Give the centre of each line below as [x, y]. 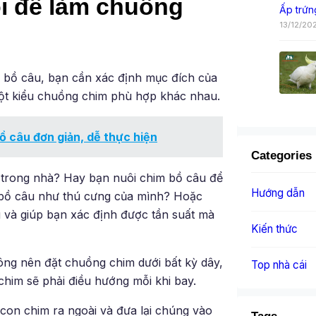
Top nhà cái [279, 265]
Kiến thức [274, 229]
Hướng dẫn [278, 193]
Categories [281, 155]
